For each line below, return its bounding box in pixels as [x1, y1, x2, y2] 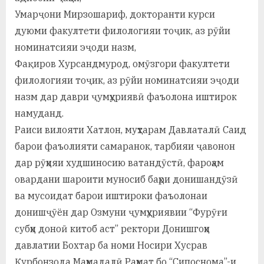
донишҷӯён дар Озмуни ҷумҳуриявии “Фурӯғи [15, 206, 227, 219]
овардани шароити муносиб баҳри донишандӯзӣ [15, 173, 238, 186]
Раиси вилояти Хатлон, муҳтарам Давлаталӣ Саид [15, 124, 246, 136]
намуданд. [15, 107, 64, 120]
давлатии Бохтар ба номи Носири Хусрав [15, 239, 207, 252]
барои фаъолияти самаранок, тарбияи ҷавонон [15, 140, 235, 153]
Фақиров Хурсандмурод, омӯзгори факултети [15, 58, 230, 70]
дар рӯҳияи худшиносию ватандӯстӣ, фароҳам [15, 157, 224, 169]
